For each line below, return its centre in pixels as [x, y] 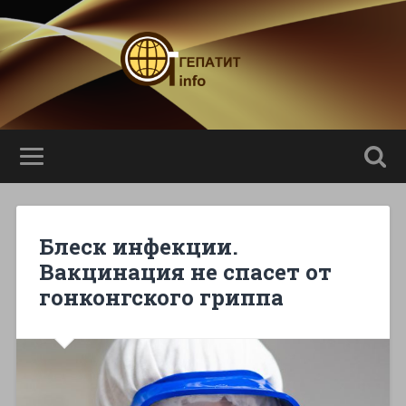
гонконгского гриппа [161, 297]
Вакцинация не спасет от [185, 271]
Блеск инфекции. [138, 246]
